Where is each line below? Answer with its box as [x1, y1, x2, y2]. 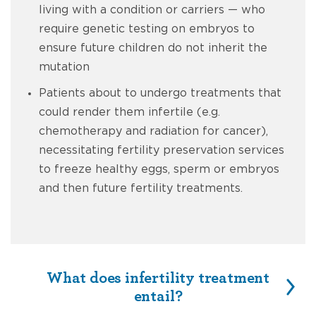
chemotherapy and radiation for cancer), [39, 126, 268, 137]
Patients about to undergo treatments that [39, 87, 281, 99]
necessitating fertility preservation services [39, 145, 284, 156]
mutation [39, 61, 90, 73]
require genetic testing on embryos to [39, 23, 255, 35]
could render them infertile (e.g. [39, 107, 220, 118]
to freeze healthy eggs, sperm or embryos [39, 164, 279, 175]
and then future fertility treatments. [39, 183, 243, 194]
